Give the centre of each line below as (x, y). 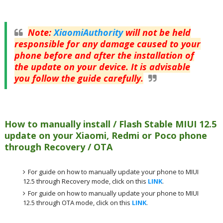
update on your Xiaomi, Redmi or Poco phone (106, 135)
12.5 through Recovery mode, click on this (86, 181)
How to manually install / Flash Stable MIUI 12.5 (110, 124)
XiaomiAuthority (88, 32)
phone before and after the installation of (104, 55)
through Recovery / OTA (58, 147)
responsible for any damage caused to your (107, 44)
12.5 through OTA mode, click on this (78, 203)
